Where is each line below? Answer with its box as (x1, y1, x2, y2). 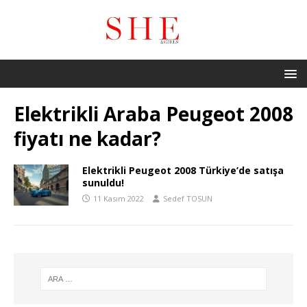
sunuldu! (82, 176, 124, 190)
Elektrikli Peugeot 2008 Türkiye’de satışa (82, 164, 284, 177)
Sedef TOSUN (163, 193, 212, 204)
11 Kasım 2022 (93, 193, 144, 204)
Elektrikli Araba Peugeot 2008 (14, 101, 293, 127)
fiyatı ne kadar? (14, 125, 161, 152)
